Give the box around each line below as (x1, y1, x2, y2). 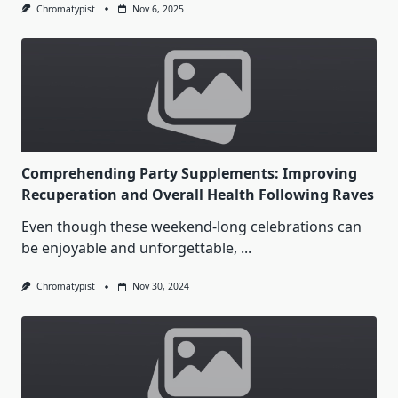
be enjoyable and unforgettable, (21, 238, 237, 259)
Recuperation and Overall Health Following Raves (21, 185, 374, 205)
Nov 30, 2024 (131, 280, 189, 293)
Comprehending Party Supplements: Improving (21, 163, 357, 184)
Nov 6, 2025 (131, 3, 184, 16)
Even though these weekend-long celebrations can (21, 217, 362, 237)
